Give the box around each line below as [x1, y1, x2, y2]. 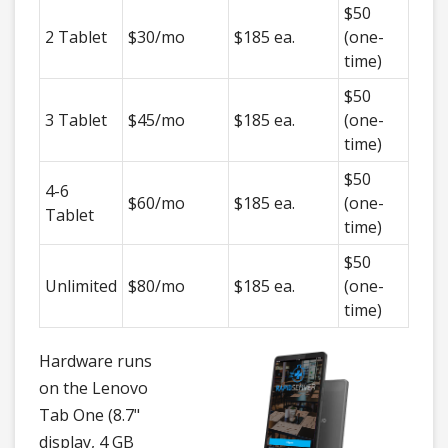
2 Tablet [45, 26, 107, 49]
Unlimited [45, 275, 117, 298]
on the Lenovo [39, 377, 148, 400]
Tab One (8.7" [39, 404, 140, 427]
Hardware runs [39, 350, 152, 373]
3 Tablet [45, 109, 107, 132]
